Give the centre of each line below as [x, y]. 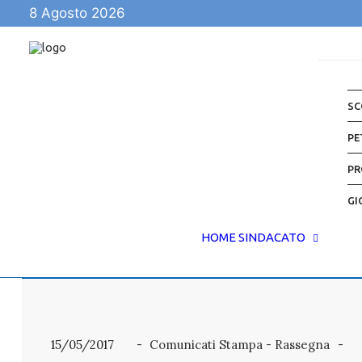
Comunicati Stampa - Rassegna [239, 345]
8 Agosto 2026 [77, 13]
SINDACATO [272, 237]
